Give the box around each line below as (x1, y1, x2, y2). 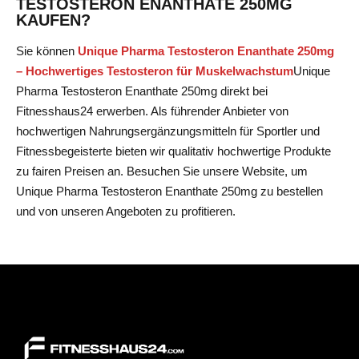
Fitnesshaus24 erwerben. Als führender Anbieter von (16, 103, 288, 118)
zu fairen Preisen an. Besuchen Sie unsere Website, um (16, 163, 308, 178)
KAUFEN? (16, 10, 91, 29)
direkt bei (217, 83, 268, 98)
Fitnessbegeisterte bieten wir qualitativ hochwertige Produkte (16, 143, 331, 158)
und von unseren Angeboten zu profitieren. (16, 204, 236, 218)
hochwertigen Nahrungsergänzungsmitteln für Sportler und (16, 123, 320, 138)
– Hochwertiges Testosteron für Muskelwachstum (16, 63, 293, 78)
